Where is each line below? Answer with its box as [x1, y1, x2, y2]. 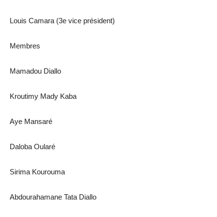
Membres [10, 42, 40, 50]
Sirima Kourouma [10, 168, 65, 176]
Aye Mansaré [10, 117, 52, 126]
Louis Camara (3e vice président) [10, 16, 115, 25]
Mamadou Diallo [10, 67, 61, 76]
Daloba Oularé [10, 142, 55, 151]
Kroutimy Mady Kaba [10, 92, 77, 101]
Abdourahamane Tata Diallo [10, 193, 96, 201]
